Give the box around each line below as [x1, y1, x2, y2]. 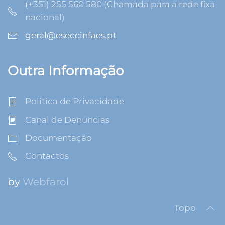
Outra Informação [8, 62, 124, 79]
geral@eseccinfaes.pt [25, 30, 117, 40]
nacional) [25, 12, 65, 22]
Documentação [25, 132, 92, 143]
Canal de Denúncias [25, 114, 109, 125]
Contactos [25, 150, 69, 161]
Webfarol [23, 175, 69, 188]
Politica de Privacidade [25, 96, 124, 106]
